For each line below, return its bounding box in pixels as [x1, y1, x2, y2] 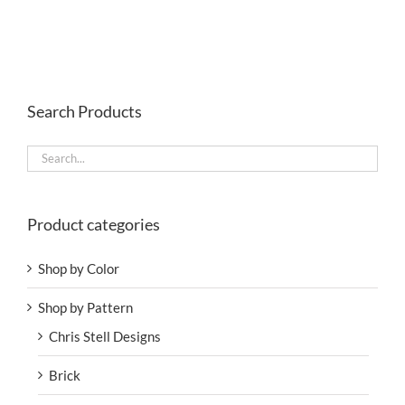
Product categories [27, 213, 160, 234]
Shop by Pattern [38, 298, 133, 316]
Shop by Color [38, 259, 119, 277]
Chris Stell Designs [49, 327, 161, 344]
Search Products [27, 100, 142, 121]
